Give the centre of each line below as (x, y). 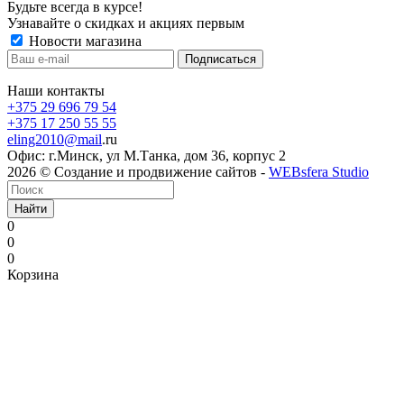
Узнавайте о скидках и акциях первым (126, 23)
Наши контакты (56, 90)
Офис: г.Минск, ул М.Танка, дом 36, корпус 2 (147, 155)
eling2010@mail (55, 139)
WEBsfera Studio (319, 171)
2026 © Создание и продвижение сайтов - (138, 171)
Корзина (33, 274)
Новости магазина (83, 41)
